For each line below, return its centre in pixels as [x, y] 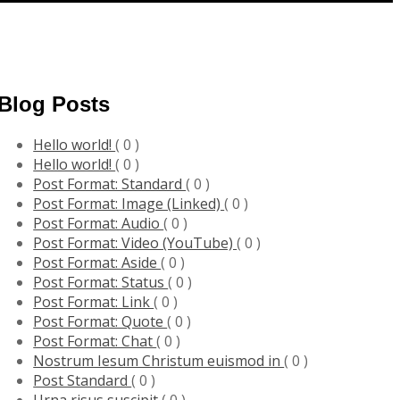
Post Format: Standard [110, 183]
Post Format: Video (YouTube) [135, 242]
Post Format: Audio [99, 223]
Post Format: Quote [100, 321]
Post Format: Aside [97, 262]
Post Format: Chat [95, 341]
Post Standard [83, 380]
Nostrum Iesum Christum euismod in [159, 360]
